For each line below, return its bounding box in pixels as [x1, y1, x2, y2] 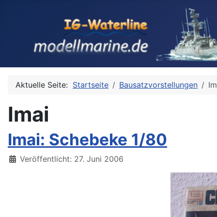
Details [7, 153, 33, 163]
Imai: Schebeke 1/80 [8, 129, 167, 149]
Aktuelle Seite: [15, 79, 73, 90]
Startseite [73, 79, 108, 90]
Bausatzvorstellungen [119, 79, 198, 90]
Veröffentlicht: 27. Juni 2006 [20, 154, 124, 164]
